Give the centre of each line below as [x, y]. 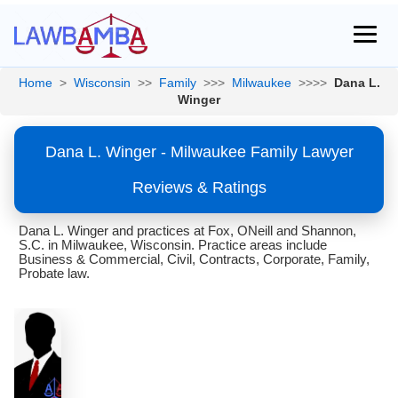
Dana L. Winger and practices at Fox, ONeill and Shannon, [187, 231]
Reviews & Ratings [199, 187]
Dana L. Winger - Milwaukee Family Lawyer [199, 152]
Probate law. [54, 273]
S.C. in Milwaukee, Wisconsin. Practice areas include [173, 245]
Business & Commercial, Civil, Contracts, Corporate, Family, [194, 259]
